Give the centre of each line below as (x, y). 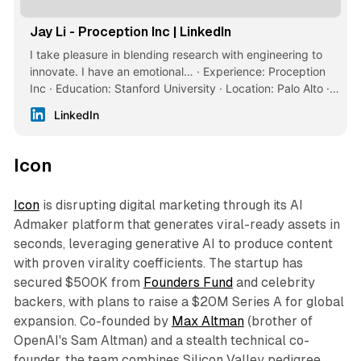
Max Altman (207, 321)
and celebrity (274, 282)
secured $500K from (78, 282)
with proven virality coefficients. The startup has (158, 263)
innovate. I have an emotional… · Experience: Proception (177, 71)
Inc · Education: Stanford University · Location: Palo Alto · (179, 88)
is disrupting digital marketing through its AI (171, 205)
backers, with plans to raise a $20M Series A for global (178, 301)
